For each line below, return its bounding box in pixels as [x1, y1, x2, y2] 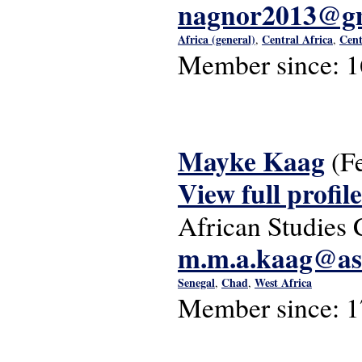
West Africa [255, 274, 312, 291]
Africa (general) [178, 31, 255, 48]
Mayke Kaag [178, 141, 325, 180]
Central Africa [262, 31, 333, 48]
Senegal [178, 274, 215, 291]
